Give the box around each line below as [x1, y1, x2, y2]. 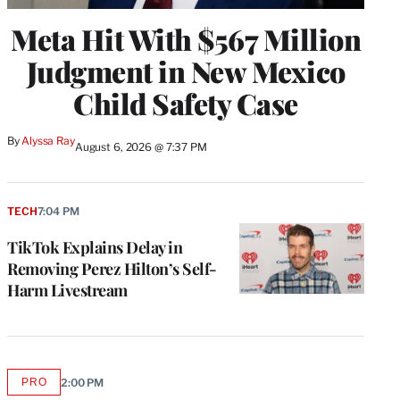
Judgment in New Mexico [26, 52, 346, 91]
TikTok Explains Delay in [7, 237, 182, 259]
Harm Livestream [7, 279, 128, 302]
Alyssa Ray [21, 134, 75, 148]
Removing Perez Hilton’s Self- [7, 258, 217, 280]
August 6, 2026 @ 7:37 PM [74, 140, 207, 154]
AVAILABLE [32, 380, 97, 394]
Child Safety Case [73, 84, 298, 123]
